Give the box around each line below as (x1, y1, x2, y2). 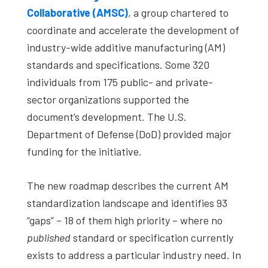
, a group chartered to (128, 5, 229, 19)
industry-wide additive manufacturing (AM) (27, 40, 225, 54)
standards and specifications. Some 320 (27, 57, 209, 71)
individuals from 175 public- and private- (27, 75, 213, 89)
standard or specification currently (71, 230, 233, 244)
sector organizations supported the (27, 92, 189, 106)
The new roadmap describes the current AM (27, 178, 229, 192)
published (27, 230, 71, 244)
